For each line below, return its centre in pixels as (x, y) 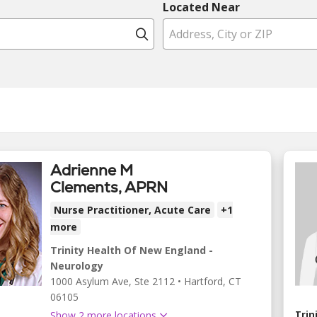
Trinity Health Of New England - (132, 250)
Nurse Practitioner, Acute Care (132, 210)
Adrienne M (92, 170)
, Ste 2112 (152, 281)
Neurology (77, 266)
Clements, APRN (109, 187)
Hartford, (206, 281)
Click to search (194, 33)
